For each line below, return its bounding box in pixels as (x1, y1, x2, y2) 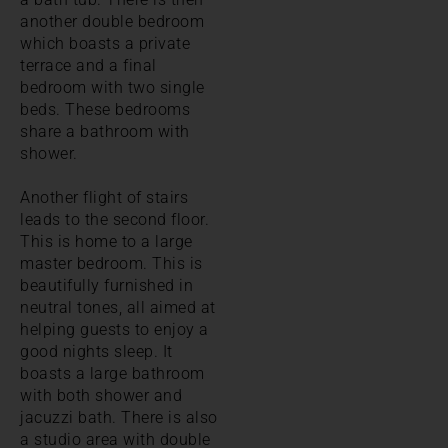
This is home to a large (20, 231, 193, 251)
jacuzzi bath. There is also (20, 407, 218, 427)
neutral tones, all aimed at (20, 297, 216, 317)
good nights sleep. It (20, 341, 173, 361)
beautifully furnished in (20, 275, 193, 295)
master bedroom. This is (20, 253, 203, 273)
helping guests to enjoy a (20, 319, 209, 339)
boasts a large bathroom (20, 363, 205, 383)
